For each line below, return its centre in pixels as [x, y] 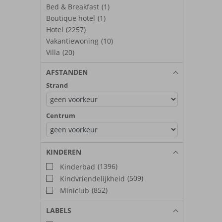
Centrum [61, 115]
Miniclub [74, 190]
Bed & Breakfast [73, 6]
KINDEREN [64, 152]
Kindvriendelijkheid [91, 178]
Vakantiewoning [72, 41]
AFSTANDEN [67, 72]
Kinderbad [77, 166]
